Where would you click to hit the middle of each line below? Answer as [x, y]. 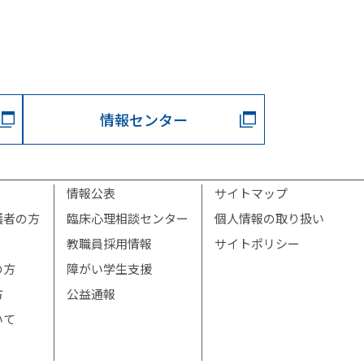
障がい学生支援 [109, 268]
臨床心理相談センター [127, 218]
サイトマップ [251, 193]
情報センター [143, 119]
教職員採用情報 [109, 243]
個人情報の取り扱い [270, 218]
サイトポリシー [258, 243]
